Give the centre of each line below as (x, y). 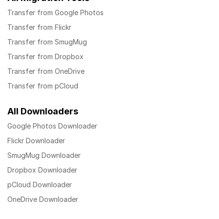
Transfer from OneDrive (46, 71)
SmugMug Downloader (44, 155)
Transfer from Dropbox (45, 57)
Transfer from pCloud (43, 86)
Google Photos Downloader (52, 126)
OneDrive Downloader (43, 199)
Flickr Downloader (36, 141)
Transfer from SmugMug (47, 42)
